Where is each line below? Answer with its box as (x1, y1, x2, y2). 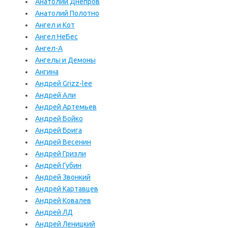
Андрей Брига (35, 126, 82, 134)
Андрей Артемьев (35, 103, 97, 111)
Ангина (35, 68, 59, 76)
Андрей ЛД (35, 208, 73, 216)
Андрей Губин (35, 161, 81, 169)
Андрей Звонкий (35, 173, 91, 181)
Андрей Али (35, 91, 76, 99)
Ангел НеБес (35, 33, 78, 41)
